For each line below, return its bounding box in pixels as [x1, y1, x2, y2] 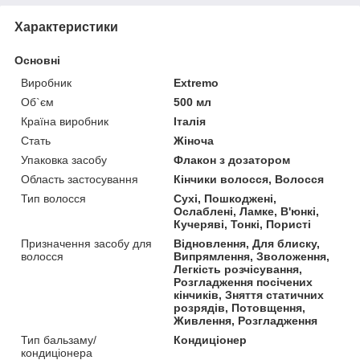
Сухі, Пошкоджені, [174, 191, 277, 205]
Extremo [174, 76, 219, 89]
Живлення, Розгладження [174, 313, 318, 327]
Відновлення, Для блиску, [174, 236, 321, 250]
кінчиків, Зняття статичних [174, 288, 325, 301]
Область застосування [21, 172, 138, 186]
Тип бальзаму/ [21, 333, 96, 346]
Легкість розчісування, [174, 262, 303, 276]
